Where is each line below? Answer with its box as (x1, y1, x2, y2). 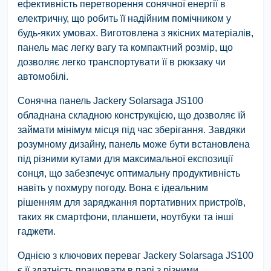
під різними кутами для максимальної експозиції (18, 153, 233, 164)
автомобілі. (18, 71, 68, 82)
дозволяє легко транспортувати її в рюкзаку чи (18, 56, 226, 67)
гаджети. (18, 226, 56, 237)
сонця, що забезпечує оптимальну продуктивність (18, 168, 240, 178)
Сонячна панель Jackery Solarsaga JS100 (18, 95, 203, 106)
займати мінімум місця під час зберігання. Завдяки (18, 124, 246, 135)
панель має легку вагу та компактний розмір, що (18, 42, 233, 53)
